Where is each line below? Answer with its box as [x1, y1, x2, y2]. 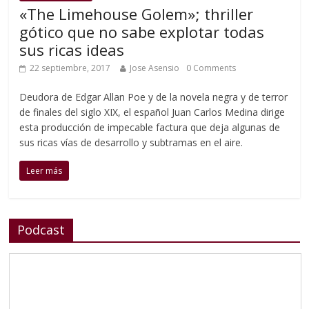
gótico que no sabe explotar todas [19, 21, 265, 42]
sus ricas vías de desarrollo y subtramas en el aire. [19, 136, 243, 149]
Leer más [26, 165, 63, 177]
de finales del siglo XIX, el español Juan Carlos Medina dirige [19, 106, 286, 119]
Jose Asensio [130, 62, 180, 74]
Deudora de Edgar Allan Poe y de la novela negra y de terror [19, 90, 288, 103]
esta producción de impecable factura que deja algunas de [19, 121, 281, 134]
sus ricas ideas [19, 39, 125, 60]
